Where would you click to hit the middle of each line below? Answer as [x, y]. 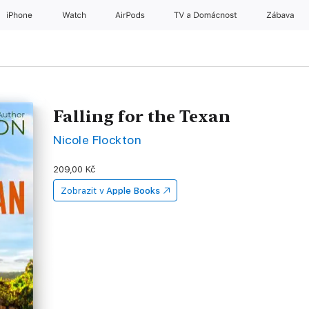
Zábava [281, 15]
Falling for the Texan [142, 116]
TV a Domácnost [207, 15]
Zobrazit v [82, 191]
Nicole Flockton [98, 140]
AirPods [131, 15]
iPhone [20, 15]
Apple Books [133, 191]
